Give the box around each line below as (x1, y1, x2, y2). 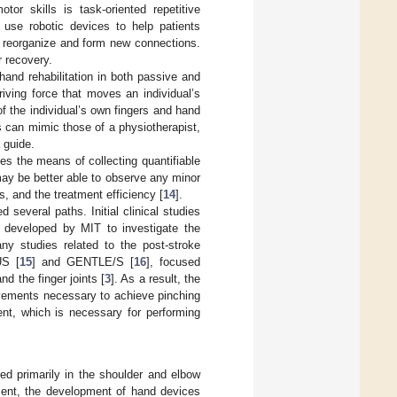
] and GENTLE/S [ (32, 254, 134, 269)
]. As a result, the (111, 271, 201, 285)
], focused (146, 254, 200, 269)
